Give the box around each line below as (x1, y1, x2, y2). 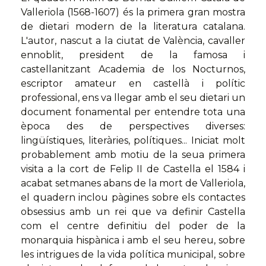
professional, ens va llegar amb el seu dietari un (21, 92, 245, 104)
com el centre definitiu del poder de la (21, 220, 245, 232)
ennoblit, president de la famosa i (21, 49, 245, 61)
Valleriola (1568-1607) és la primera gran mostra (21, 7, 245, 18)
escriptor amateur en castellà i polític (21, 78, 245, 90)
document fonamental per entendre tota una (21, 106, 245, 118)
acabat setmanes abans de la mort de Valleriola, (21, 178, 245, 189)
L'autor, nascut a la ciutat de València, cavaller (21, 35, 245, 47)
